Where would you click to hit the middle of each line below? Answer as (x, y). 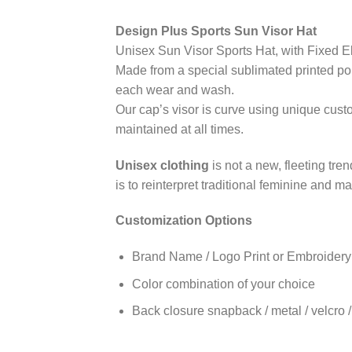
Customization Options (184, 221)
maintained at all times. (180, 129)
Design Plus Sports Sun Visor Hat (218, 31)
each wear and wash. (175, 90)
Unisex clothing (162, 165)
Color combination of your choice (223, 284)
